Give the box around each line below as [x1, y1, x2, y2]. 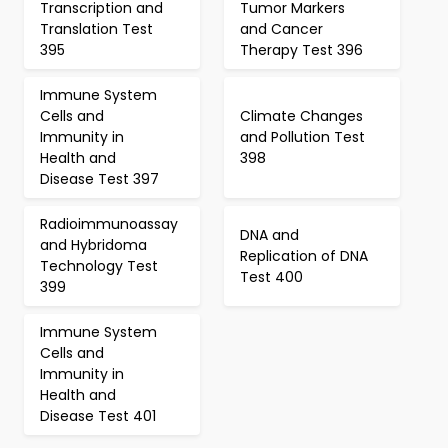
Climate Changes [240, 106, 363, 126]
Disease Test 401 [40, 406, 156, 426]
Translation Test [40, 19, 153, 39]
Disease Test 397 [40, 169, 159, 189]
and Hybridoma [40, 235, 147, 255]
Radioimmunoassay [40, 214, 178, 234]
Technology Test [40, 256, 158, 276]
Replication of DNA [240, 245, 368, 266]
